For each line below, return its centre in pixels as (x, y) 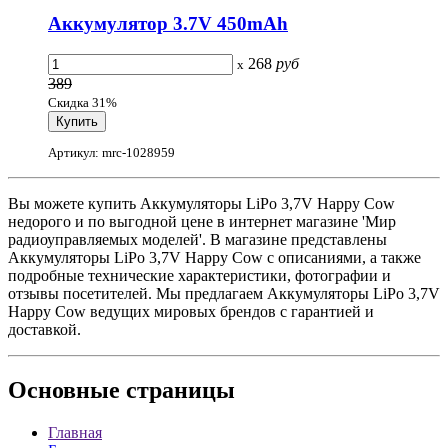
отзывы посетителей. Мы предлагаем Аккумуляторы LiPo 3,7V (224, 294)
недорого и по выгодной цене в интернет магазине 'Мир (202, 222)
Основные (64, 390)
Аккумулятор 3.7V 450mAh (168, 24)
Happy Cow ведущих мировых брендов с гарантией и (191, 312)
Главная (75, 433)
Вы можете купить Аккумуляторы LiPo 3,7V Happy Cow (201, 204)
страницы (177, 390)
